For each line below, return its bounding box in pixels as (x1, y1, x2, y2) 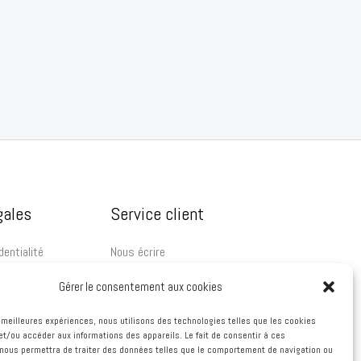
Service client (110, 202, 204, 226)
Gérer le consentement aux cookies (59, 279, 223, 294)
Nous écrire (110, 243, 165, 260)
